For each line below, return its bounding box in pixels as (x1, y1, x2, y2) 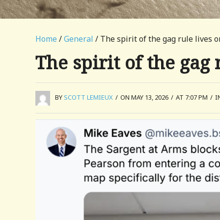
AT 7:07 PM (176, 93, 208, 102)
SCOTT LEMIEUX (64, 93, 113, 102)
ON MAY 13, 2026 (120, 93, 168, 102)
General (64, 33, 93, 44)
